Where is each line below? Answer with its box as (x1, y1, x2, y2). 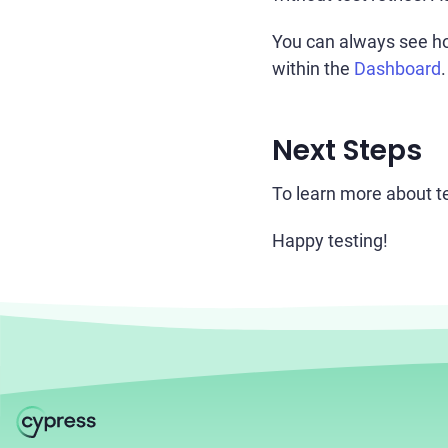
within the (272, 58, 354, 79)
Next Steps (272, 131, 422, 170)
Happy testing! (272, 230, 388, 251)
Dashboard (354, 58, 441, 79)
